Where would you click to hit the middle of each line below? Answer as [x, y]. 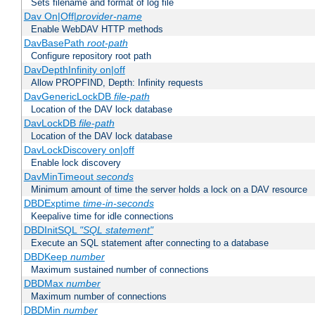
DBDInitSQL [51, 230]
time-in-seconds [118, 204]
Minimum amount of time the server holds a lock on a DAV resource [169, 190]
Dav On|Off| [50, 17]
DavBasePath [55, 43]
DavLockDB [51, 123]
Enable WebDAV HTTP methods [97, 30]
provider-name [109, 17]
